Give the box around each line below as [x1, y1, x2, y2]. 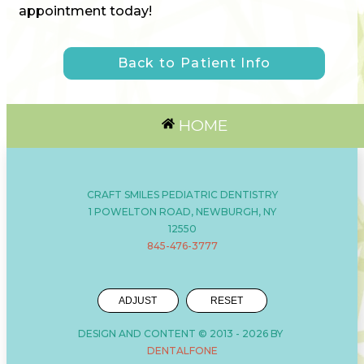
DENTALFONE [146, 344, 218, 357]
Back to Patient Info [117, 54, 271, 71]
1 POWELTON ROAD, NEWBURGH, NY [88, 205, 276, 218]
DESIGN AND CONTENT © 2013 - [78, 327, 242, 340]
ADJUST [119, 294, 157, 306]
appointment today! [19, 2, 152, 19]
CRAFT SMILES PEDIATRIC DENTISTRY [86, 188, 278, 201]
